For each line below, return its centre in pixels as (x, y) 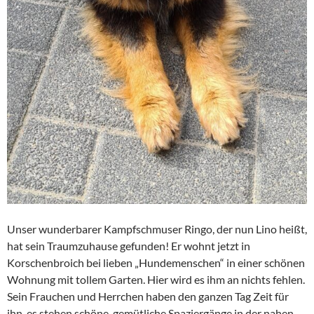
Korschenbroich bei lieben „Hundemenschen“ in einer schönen (156, 262)
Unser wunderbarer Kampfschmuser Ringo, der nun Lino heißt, (157, 228)
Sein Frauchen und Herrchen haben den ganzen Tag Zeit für (148, 296)
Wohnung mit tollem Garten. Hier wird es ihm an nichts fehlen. (156, 279)
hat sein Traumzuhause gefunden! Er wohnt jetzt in (129, 245)
